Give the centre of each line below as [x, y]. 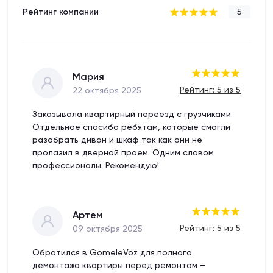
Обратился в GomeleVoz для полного [112, 252]
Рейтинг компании [61, 12]
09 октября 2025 [108, 228]
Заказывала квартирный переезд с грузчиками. [133, 114]
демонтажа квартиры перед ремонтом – [119, 265]
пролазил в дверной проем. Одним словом [123, 152]
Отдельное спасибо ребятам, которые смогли [131, 127]
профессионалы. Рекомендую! [96, 165]
